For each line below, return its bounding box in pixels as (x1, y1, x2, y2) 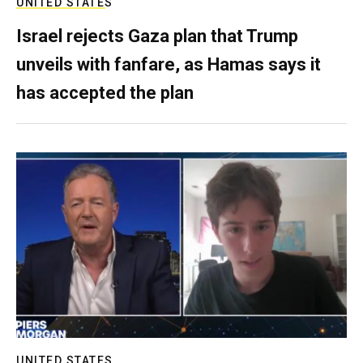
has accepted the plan (16, 82, 194, 103)
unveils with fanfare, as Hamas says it (16, 53, 321, 75)
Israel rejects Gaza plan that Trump (16, 25, 298, 46)
